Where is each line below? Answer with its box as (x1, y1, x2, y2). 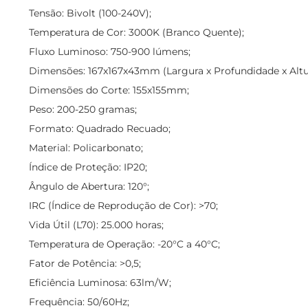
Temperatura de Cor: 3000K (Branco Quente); (29, 26, 244, 38)
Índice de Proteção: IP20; (29, 161, 147, 173)
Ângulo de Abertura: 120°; (29, 180, 149, 192)
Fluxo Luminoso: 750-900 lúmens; (29, 45, 190, 58)
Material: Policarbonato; (29, 142, 143, 154)
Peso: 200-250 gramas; (29, 103, 137, 115)
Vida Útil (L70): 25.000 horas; (29, 219, 164, 231)
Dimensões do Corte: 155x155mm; (29, 84, 189, 96)
